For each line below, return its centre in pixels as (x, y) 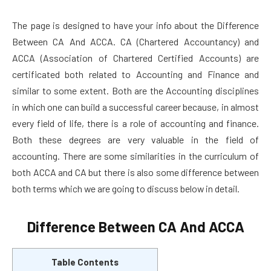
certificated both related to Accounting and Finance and (135, 74)
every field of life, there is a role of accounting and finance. (135, 123)
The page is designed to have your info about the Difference (135, 25)
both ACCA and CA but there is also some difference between (135, 172)
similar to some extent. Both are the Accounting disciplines (135, 90)
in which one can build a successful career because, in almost (135, 106)
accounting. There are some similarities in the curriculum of (135, 155)
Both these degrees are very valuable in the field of (135, 139)
